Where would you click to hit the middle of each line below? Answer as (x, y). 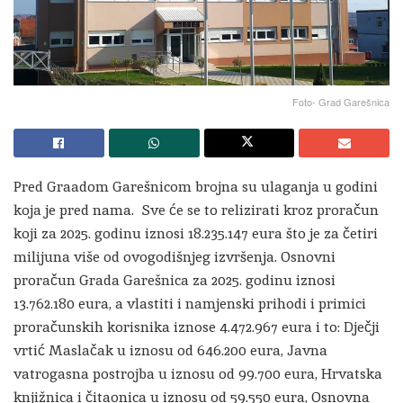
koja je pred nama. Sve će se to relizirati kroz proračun (196, 210)
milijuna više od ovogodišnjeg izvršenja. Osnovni (175, 257)
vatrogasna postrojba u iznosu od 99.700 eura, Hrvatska (198, 374)
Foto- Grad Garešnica (341, 102)
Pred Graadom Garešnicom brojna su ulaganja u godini (196, 187)
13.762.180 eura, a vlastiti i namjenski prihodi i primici (190, 304)
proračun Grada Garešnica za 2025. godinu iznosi (175, 280)
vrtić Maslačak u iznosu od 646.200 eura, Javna (170, 350)
